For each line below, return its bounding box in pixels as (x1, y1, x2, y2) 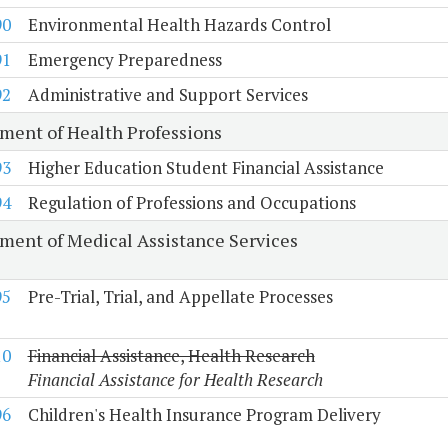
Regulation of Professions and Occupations (27, 191, 356, 215)
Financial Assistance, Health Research (27, 344, 315, 368)
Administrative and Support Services (27, 83, 308, 107)
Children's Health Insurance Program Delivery (27, 403, 381, 427)
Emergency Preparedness (27, 48, 222, 72)
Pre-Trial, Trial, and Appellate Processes (27, 285, 333, 309)
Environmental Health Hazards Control (27, 13, 331, 37)
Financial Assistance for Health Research (27, 368, 323, 392)
